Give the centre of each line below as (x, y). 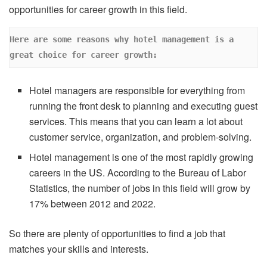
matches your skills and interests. (80, 249)
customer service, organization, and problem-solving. (142, 136)
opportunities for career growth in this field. (99, 10)
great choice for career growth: (86, 55)
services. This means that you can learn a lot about (136, 121)
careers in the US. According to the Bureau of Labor (138, 172)
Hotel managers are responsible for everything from (137, 90)
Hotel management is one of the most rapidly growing (142, 157)
